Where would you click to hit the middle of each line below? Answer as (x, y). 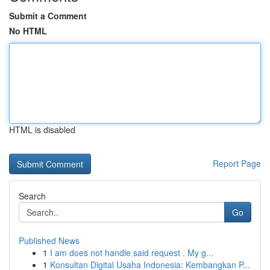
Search (32, 196)
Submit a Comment (48, 16)
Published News (49, 240)
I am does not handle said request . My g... (132, 253)
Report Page (237, 163)
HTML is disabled (42, 130)
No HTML (28, 31)
